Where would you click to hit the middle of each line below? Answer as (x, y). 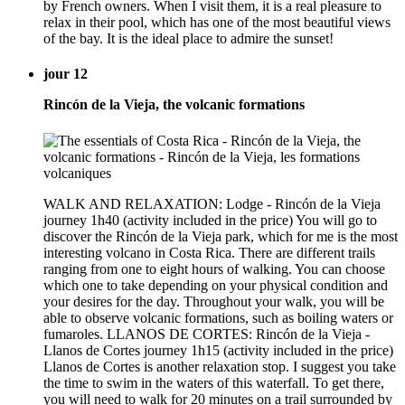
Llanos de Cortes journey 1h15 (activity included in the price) (218, 350)
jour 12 (66, 74)
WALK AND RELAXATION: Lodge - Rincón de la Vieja (212, 203)
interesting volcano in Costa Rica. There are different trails (209, 252)
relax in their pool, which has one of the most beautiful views (217, 23)
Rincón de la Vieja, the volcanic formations (174, 105)
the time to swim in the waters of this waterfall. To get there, (214, 382)
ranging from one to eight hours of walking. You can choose (214, 268)
